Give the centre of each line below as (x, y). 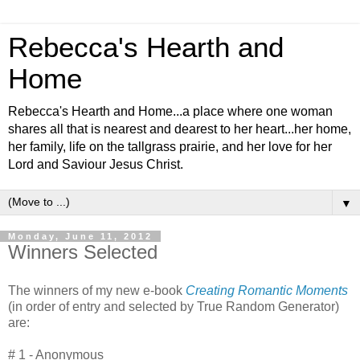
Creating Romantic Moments (267, 290)
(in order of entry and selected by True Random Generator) (174, 306)
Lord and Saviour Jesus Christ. (96, 164)
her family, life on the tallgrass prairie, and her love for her (170, 147)
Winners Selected (83, 252)
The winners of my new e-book (97, 290)
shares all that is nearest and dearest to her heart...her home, (180, 129)
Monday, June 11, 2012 (80, 236)
